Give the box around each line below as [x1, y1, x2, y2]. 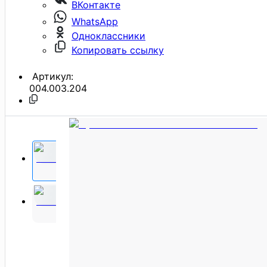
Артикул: [29, 70, 73, 82]
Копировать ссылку [72, 44, 164, 56]
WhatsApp [72, 15, 118, 27]
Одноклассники [72, 29, 145, 42]
